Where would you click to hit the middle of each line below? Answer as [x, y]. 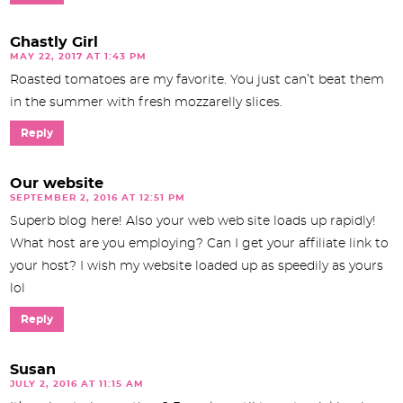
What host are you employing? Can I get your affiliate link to [199, 243]
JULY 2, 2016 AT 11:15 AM [77, 384]
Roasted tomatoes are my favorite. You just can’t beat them [197, 80]
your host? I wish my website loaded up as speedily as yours [197, 266]
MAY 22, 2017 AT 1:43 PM [78, 56]
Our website [57, 183]
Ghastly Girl [54, 42]
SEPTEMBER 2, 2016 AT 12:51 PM [98, 197]
